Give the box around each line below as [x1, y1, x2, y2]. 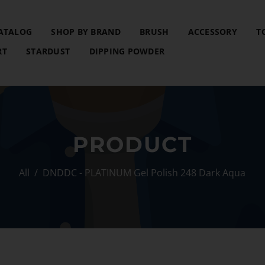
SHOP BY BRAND [51, 25, 121, 37]
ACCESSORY [188, 25, 237, 37]
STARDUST [26, 45, 70, 57]
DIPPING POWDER [89, 45, 165, 57]
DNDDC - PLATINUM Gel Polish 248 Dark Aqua [42, 166, 245, 180]
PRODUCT [73, 131, 192, 158]
